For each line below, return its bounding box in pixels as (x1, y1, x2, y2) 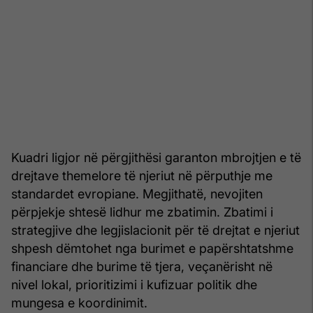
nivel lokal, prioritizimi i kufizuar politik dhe (11, 277, 257, 292)
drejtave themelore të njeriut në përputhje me (11, 168, 272, 183)
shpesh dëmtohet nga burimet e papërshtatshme (11, 240, 293, 256)
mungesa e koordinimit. (11, 295, 147, 310)
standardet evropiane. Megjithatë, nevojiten (11, 186, 263, 201)
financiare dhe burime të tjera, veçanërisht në (11, 259, 272, 274)
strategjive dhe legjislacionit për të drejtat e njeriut (11, 222, 300, 238)
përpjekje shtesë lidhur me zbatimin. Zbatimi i (11, 204, 273, 219)
